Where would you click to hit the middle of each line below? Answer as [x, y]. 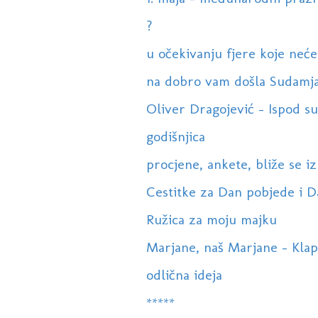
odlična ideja [184, 275]
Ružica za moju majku [211, 220]
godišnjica [175, 137]
